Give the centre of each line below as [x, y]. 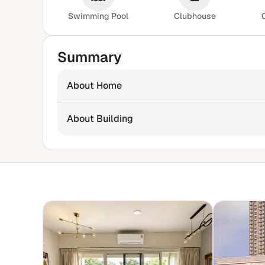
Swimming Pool [98, 16]
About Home [94, 85]
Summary [90, 57]
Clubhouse [195, 16]
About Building [100, 119]
